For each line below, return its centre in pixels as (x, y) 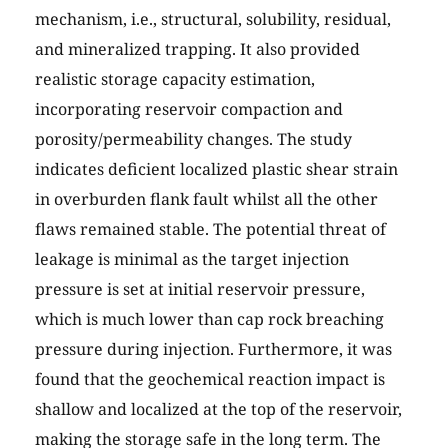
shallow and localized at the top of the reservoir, (218, 409)
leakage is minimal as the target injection (192, 259)
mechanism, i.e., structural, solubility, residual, (213, 19)
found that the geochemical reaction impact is (210, 379)
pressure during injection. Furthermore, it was (213, 349)
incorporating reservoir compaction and (189, 109)
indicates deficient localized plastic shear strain (216, 169)
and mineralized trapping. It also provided (197, 49)
